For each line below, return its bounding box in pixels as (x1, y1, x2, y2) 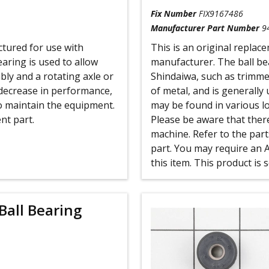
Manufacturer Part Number (150, 22, 259, 34)
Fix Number (150, 8, 196, 19)
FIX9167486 (198, 8, 243, 19)
